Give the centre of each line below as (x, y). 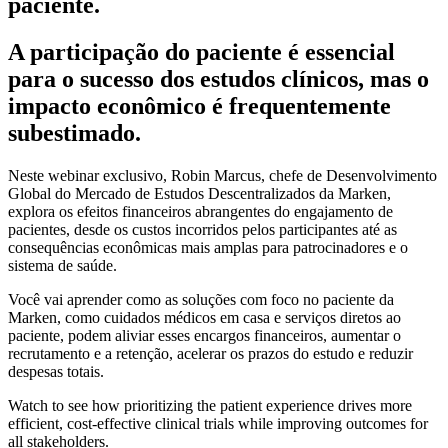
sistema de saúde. (64, 265)
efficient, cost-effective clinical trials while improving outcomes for (218, 423)
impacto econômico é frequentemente (199, 105)
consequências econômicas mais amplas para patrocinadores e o (208, 247)
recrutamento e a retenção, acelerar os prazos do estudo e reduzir (210, 353)
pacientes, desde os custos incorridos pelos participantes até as (202, 229)
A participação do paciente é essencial (201, 51)
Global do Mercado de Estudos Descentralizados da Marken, (199, 193)
